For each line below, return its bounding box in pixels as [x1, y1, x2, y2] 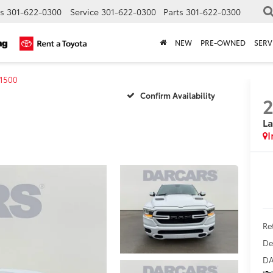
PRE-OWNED [200, 37, 246, 48]
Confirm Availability [140, 89, 216, 101]
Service [70, 5, 99, 18]
